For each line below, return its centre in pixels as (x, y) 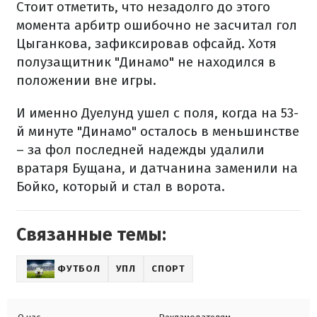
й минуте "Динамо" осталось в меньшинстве (158, 132)
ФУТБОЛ (79, 269)
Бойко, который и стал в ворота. (121, 187)
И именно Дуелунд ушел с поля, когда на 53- (157, 113)
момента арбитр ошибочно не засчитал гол (157, 25)
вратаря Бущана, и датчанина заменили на (157, 168)
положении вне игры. (86, 81)
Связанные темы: (91, 235)
